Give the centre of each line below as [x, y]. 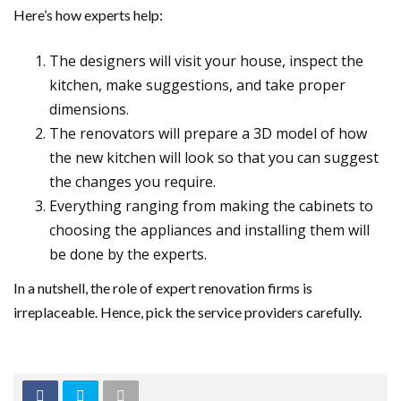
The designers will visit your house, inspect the [206, 61]
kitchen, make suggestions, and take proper [197, 85]
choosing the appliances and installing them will [209, 230]
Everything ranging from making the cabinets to [211, 206]
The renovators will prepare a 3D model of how [208, 133]
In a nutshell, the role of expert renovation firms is [163, 288]
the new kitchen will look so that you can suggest [214, 158]
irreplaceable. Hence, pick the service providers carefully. [189, 312]
